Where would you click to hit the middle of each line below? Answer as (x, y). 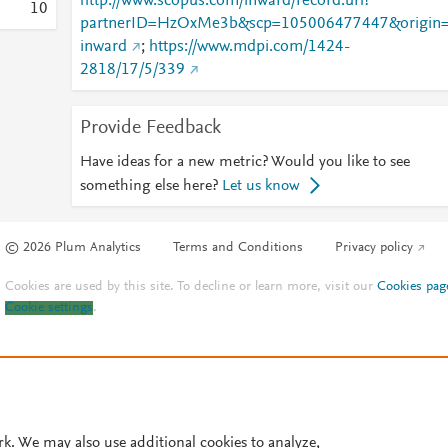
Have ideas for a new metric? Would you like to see (244, 162)
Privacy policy (374, 248)
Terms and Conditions (238, 248)
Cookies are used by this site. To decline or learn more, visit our (191, 287)
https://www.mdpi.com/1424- (249, 47)
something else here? (148, 186)
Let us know (260, 186)
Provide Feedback (150, 128)
